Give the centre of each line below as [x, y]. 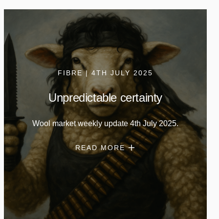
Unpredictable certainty [106, 97]
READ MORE [100, 147]
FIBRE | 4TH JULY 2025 [106, 73]
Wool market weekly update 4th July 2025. [106, 123]
